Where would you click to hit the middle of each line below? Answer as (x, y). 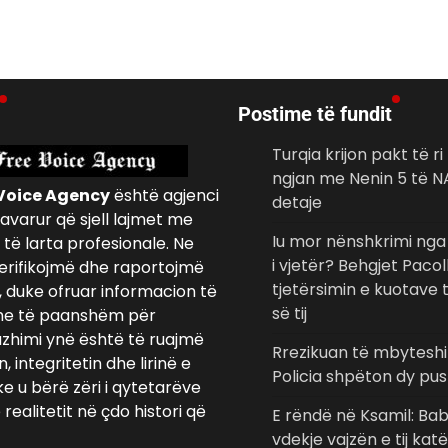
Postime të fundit (315, 114)
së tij (289, 314)
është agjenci (164, 196)
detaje (297, 203)
